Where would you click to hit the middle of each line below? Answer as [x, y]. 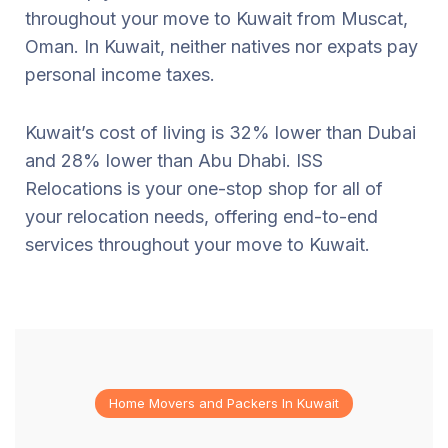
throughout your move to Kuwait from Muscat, [216, 18]
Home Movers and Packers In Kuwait [224, 402]
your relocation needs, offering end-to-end [201, 216]
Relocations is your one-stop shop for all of [204, 188]
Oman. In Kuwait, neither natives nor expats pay [221, 46]
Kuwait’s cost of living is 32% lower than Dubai [220, 132]
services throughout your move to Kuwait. [197, 244]
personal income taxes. [120, 74]
